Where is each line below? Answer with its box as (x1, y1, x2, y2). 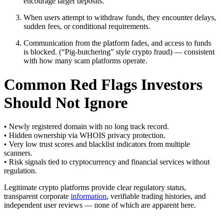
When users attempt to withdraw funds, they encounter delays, (24, 13, 216, 22)
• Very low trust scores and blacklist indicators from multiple (4, 140, 190, 149)
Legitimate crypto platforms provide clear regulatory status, (4, 183, 186, 192)
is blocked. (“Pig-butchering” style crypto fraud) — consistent (24, 47, 215, 56)
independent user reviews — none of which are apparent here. (4, 201, 196, 210)
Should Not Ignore (4, 93, 128, 111)
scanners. (4, 149, 32, 158)
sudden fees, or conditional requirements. (24, 22, 150, 30)
